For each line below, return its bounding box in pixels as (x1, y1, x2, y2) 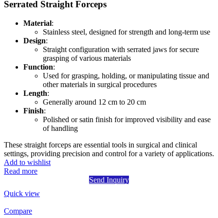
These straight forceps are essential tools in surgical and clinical (4, 140, 197, 149)
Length (23, 89, 47, 97)
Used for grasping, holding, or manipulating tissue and (43, 71, 209, 80)
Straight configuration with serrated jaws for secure (43, 45, 199, 54)
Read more (4, 166, 37, 175)
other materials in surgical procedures (43, 80, 157, 89)
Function (23, 62, 53, 71)
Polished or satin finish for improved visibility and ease (43, 115, 211, 124)
